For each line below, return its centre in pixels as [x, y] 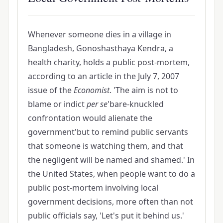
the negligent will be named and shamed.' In [111, 160]
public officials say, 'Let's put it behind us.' [106, 215]
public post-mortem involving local [93, 187]
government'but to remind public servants [108, 132]
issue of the [51, 90]
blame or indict [57, 104]
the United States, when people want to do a [111, 173]
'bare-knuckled [135, 104]
